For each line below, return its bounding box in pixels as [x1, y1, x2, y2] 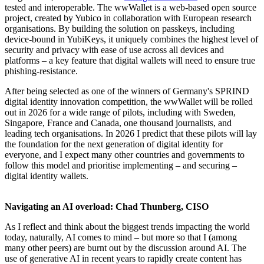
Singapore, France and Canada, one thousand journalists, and [5, 118, 232, 128]
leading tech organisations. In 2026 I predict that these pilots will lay [5, 128, 257, 139]
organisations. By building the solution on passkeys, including [5, 24, 235, 34]
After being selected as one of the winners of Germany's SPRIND [5, 86, 249, 97]
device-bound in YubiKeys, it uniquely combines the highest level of [5, 34, 258, 45]
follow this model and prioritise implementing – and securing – [5, 160, 237, 171]
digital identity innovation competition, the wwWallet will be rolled [5, 97, 253, 107]
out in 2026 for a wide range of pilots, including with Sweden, [5, 107, 236, 118]
